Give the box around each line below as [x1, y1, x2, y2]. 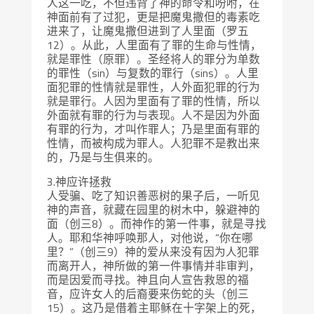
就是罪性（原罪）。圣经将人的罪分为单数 [47, 50, 261, 67]
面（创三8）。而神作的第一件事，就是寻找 [47, 215, 267, 233]
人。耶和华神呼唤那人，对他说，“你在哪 [47, 229, 254, 247]
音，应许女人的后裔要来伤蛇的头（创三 [47, 285, 250, 303]
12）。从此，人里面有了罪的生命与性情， [47, 36, 262, 53]
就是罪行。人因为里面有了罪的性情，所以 [47, 92, 261, 109]
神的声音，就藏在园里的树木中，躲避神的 [47, 201, 261, 219]
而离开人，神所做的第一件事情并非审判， [47, 257, 261, 275]
